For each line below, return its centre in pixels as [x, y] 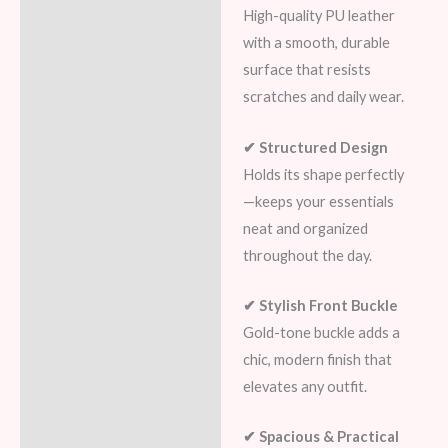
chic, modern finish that [317, 360]
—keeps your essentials [318, 201]
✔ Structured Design [315, 147]
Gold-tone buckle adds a [321, 333]
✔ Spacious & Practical [320, 437]
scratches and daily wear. [323, 97]
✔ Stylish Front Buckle [320, 306]
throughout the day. [307, 255]
